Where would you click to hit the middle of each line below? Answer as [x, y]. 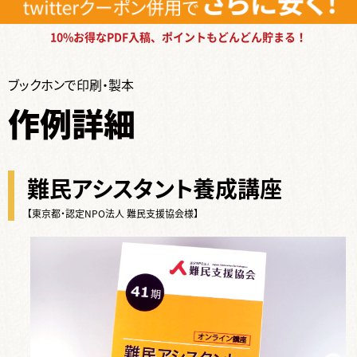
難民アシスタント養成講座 [159, 188]
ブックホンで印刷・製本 [71, 84]
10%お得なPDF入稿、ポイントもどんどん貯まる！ [178, 37]
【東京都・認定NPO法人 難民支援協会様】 [113, 213]
